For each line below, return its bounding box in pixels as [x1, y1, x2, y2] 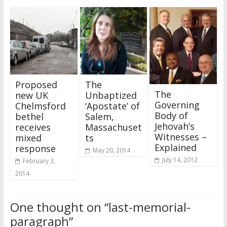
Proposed [15, 78, 57, 91]
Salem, [85, 110, 114, 123]
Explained [155, 141, 197, 154]
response [15, 142, 56, 155]
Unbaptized [85, 89, 137, 101]
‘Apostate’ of [85, 99, 140, 112]
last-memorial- [108, 198, 191, 215]
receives [15, 121, 51, 133]
